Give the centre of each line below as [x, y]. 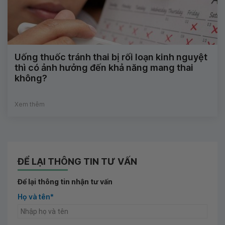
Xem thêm [30, 104]
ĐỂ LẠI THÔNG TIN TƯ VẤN [77, 161]
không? [31, 78]
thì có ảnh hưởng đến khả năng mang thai [104, 67]
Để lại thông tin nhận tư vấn [65, 181]
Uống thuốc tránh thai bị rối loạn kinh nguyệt [111, 57]
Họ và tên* [36, 196]
